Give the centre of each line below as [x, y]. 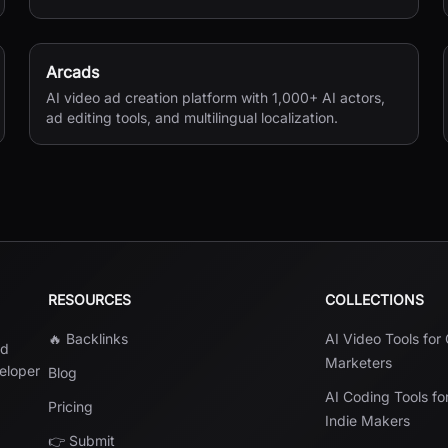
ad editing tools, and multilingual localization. [192, 117]
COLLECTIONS [375, 299]
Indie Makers [368, 420]
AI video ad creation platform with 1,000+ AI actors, [216, 97]
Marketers [359, 362]
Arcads [73, 72]
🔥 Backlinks [88, 338]
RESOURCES [89, 299]
